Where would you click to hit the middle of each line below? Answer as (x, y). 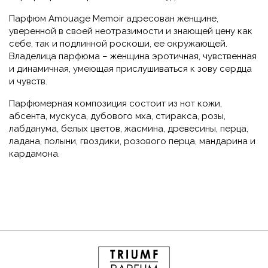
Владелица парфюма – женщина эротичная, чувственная (133, 57)
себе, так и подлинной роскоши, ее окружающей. (118, 44)
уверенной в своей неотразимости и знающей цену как (131, 31)
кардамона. (34, 154)
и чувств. (28, 82)
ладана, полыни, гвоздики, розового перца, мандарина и (132, 141)
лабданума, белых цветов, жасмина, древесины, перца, (129, 129)
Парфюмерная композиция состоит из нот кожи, (115, 104)
